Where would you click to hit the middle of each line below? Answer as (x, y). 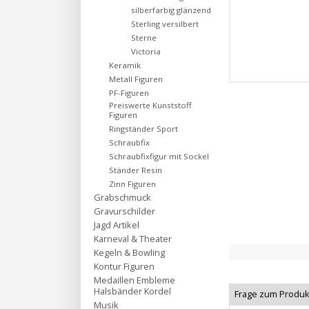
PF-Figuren (129, 93)
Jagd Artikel (117, 225)
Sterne (144, 38)
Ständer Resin (136, 170)
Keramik (125, 65)
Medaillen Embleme (134, 280)
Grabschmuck (122, 197)
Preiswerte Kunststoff (150, 105)
